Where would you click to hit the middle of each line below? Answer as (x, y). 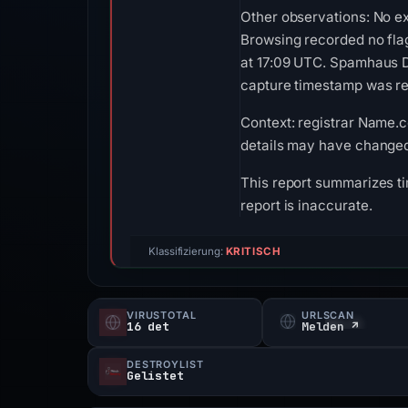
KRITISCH (253, 251)
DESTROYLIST (165, 364)
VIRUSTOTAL (162, 315)
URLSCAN (328, 315)
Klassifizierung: (187, 251)
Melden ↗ (330, 326)
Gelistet (155, 376)
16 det (148, 326)
